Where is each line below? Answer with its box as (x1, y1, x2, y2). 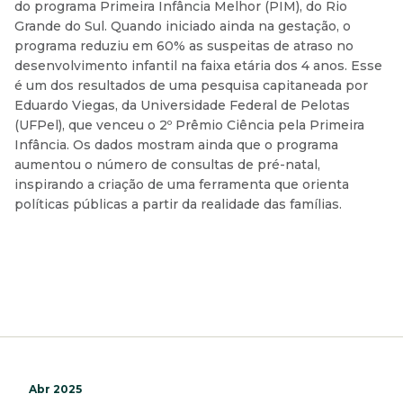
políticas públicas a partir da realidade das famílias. (14, 196, 342, 213)
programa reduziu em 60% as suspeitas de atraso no (14, 38, 354, 55)
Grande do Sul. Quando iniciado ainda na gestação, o (14, 18, 351, 35)
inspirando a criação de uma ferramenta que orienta (14, 176, 349, 193)
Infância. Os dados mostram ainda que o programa (14, 137, 338, 154)
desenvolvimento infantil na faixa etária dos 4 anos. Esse (14, 58, 382, 75)
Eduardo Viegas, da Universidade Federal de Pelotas (14, 97, 350, 114)
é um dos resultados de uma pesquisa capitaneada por (14, 77, 368, 94)
